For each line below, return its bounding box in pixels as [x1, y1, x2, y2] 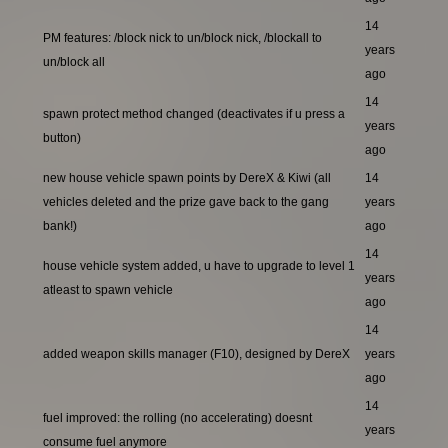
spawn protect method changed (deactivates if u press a [43, 107, 345, 122]
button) [43, 131, 81, 146]
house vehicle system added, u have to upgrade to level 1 [43, 259, 355, 274]
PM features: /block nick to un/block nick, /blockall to [43, 31, 322, 46]
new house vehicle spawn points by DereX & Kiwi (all [43, 171, 331, 186]
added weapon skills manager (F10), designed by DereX [43, 347, 350, 362]
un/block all [43, 55, 105, 70]
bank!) [43, 219, 77, 234]
